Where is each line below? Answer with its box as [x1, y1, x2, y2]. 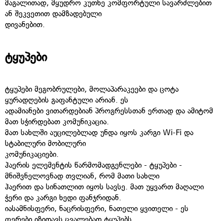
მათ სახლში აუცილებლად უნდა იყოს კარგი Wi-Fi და [5, 127, 193, 137]
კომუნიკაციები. [5, 149, 59, 159]
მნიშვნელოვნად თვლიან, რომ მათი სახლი [5, 171, 159, 181]
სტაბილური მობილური [5, 138, 86, 148]
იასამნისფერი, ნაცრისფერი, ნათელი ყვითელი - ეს [5, 203, 188, 213]
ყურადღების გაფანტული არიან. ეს [5, 95, 128, 105]
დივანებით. [5, 20, 45, 30]
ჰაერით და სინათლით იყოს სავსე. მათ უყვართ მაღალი [5, 182, 204, 191]
